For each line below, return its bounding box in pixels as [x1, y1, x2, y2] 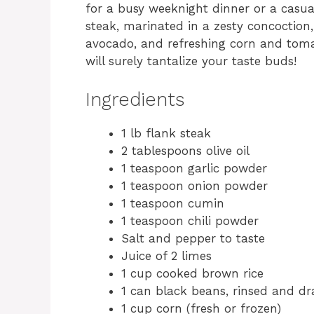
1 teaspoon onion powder [121, 178, 268, 193]
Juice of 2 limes [121, 248, 212, 263]
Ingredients [86, 88, 184, 111]
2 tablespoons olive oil [121, 143, 250, 158]
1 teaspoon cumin [121, 196, 224, 210]
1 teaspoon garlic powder [121, 161, 267, 175]
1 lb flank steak [121, 125, 211, 140]
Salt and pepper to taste [121, 231, 265, 245]
